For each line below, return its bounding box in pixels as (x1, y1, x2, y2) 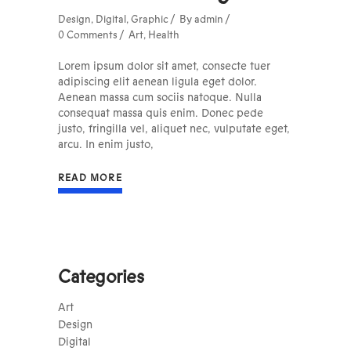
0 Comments (58, 30, 118, 41)
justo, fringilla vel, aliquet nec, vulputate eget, (58, 124, 290, 136)
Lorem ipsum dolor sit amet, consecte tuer (58, 61, 270, 73)
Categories (58, 268, 144, 287)
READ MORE (58, 173, 122, 183)
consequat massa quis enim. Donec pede (58, 108, 263, 120)
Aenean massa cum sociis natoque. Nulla (58, 92, 262, 104)
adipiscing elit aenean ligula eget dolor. (58, 77, 257, 89)
